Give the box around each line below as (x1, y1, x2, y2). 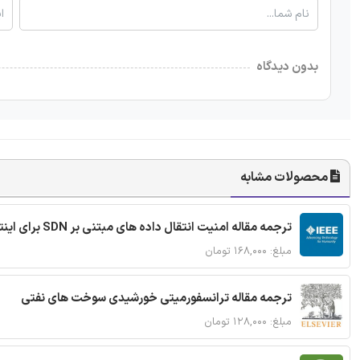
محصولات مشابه (240, 167, 330, 187)
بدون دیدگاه (256, 57, 318, 76)
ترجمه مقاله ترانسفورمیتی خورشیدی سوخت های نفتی (21, 288, 292, 308)
